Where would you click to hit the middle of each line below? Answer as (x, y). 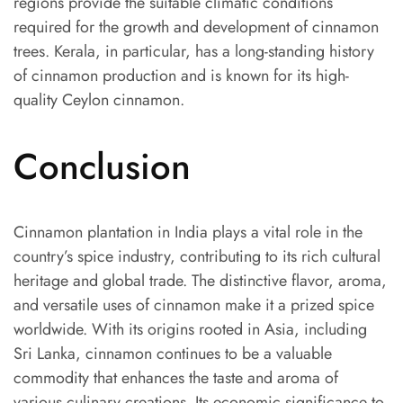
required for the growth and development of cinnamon (196, 27)
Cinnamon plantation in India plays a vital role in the (188, 232)
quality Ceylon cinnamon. (99, 100)
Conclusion (102, 166)
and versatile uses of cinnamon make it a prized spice (194, 304)
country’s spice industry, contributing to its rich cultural (197, 256)
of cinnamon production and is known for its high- (181, 76)
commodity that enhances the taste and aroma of (176, 377)
